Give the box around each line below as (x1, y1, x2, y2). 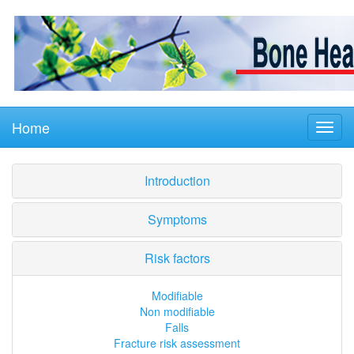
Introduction (144, 171, 210, 190)
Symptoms (147, 210, 207, 228)
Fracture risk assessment (114, 335, 240, 351)
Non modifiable (139, 303, 215, 319)
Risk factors (144, 249, 210, 267)
